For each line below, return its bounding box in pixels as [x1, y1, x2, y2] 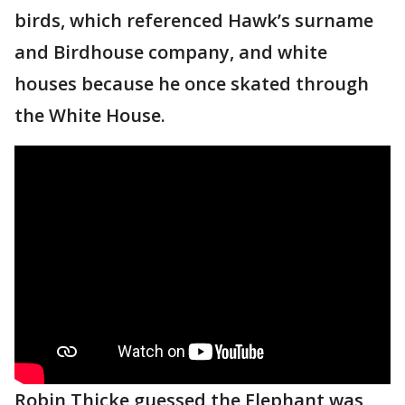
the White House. [14, 103, 165, 127]
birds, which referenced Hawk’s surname [14, 8, 373, 33]
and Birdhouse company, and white [14, 40, 327, 64]
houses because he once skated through [14, 71, 369, 96]
